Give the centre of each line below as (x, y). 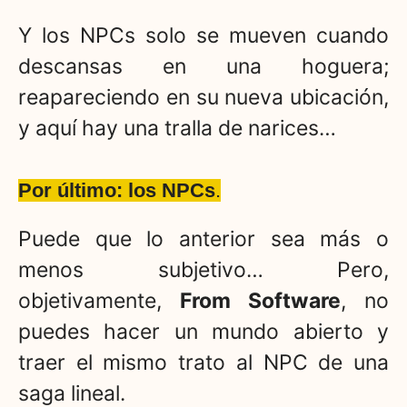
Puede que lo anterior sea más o (203, 238)
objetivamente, (99, 300)
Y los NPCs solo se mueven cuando (203, 36)
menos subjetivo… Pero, (203, 269)
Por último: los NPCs (117, 190)
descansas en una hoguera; (203, 67)
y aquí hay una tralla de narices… (177, 129)
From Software (260, 300)
